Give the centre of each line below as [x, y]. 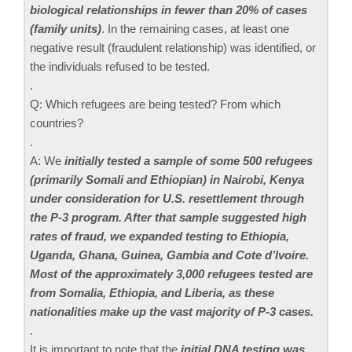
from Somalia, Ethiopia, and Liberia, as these [152, 292]
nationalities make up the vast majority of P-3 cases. [172, 311]
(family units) [66, 28]
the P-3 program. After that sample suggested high [168, 217]
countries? [57, 123]
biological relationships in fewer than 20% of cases [169, 9]
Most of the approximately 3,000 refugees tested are [171, 273]
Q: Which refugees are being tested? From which [155, 104]
